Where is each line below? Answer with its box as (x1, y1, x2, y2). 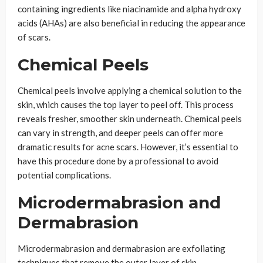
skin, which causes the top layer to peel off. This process (18, 99, 234, 110)
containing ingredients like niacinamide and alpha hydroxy (18, 4, 241, 15)
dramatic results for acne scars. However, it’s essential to (18, 141, 238, 153)
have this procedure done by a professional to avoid (18, 156, 218, 167)
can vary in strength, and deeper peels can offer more (18, 127, 223, 139)
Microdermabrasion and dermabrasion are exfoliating (18, 243, 225, 254)
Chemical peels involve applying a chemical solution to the (18, 85, 242, 96)
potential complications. (18, 170, 111, 181)
